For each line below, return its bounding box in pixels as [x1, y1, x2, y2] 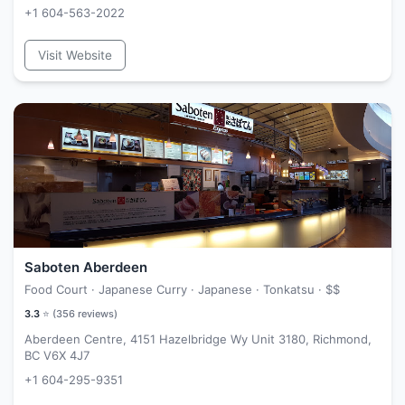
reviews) [75, 307, 118, 320]
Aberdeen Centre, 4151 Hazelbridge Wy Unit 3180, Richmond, [24, 332, 372, 346]
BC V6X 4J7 [24, 348, 89, 363]
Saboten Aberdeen [24, 259, 147, 276]
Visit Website [38, 48, 112, 62]
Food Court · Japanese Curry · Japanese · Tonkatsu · [24, 282, 325, 297]
